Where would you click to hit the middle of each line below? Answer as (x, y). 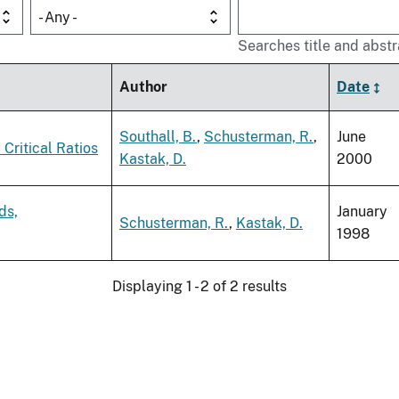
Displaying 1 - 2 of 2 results (199, 287)
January (362, 212)
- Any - (58, 18)
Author (143, 87)
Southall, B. (158, 137)
